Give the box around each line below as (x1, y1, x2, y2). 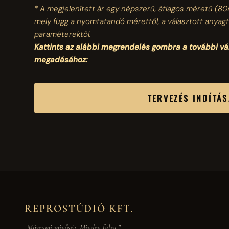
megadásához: (34, 55, 88, 65)
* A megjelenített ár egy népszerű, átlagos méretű (34, 4, 215, 14)
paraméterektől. (34, 29, 91, 40)
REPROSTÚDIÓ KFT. (25, 202, 133, 215)
